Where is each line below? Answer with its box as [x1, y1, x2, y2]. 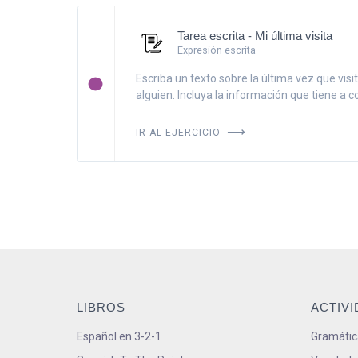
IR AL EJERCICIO [135, 122, 224, 139]
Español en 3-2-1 [77, 330, 161, 344]
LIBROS [77, 300, 125, 315]
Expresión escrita [177, 43, 256, 56]
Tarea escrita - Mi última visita [177, 28, 332, 42]
